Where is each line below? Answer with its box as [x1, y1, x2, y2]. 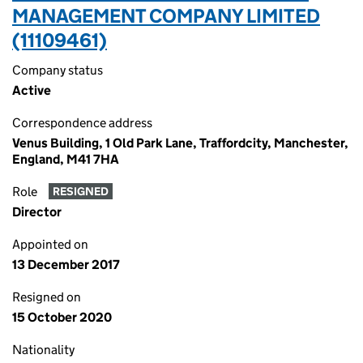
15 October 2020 [12, 310, 112, 325]
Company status [12, 62, 103, 78]
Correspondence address [12, 115, 152, 130]
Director [12, 204, 62, 220]
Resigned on [12, 289, 81, 305]
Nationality [12, 342, 75, 357]
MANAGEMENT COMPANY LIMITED [12, 4, 320, 28]
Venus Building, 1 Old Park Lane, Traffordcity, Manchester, [12, 135, 348, 151]
